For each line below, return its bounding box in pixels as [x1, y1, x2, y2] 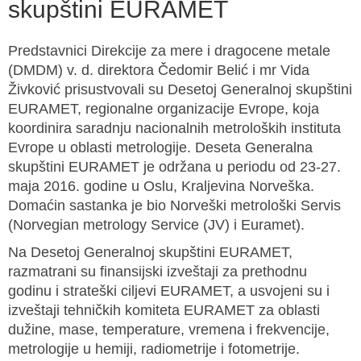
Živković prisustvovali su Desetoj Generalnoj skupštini [8, 81, 352, 98]
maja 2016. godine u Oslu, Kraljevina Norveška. [8, 178, 314, 195]
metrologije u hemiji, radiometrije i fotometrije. [8, 341, 300, 358]
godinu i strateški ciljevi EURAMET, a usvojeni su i [8, 283, 330, 300]
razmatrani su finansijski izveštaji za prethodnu [8, 263, 307, 280]
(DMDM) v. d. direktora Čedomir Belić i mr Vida [8, 62, 309, 79]
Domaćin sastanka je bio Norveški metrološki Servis [8, 197, 341, 214]
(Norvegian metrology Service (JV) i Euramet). [8, 217, 305, 234]
